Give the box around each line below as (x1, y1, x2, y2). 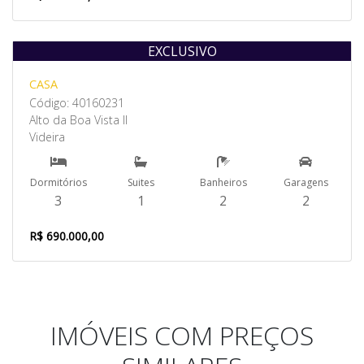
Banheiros (199, 175, 247, 189)
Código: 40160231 (29, 95, 124, 110)
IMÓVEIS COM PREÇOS (50, 318, 314, 353)
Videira (29, 129, 65, 145)
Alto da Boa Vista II (29, 112, 128, 128)
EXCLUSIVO (147, 42, 217, 60)
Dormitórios (29, 175, 87, 189)
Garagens (283, 175, 328, 189)
